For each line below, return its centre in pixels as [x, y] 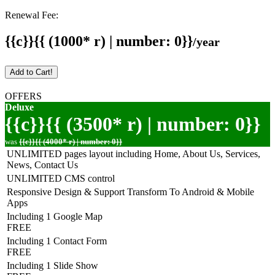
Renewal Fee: [32, 15]
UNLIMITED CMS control [61, 178]
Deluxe [19, 107]
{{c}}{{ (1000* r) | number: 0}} [99, 41]
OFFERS [23, 96]
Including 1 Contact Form [57, 241]
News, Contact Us [42, 165]
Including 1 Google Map [55, 216]
